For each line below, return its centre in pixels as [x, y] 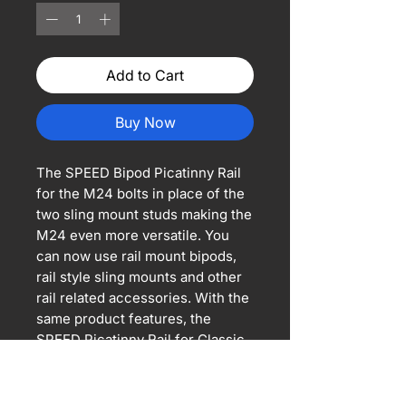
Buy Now [145, 122]
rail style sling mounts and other [139, 276]
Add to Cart [145, 75]
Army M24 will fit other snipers [136, 360]
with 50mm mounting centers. [132, 381]
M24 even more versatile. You [133, 235]
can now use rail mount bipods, [136, 256]
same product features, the [124, 318]
